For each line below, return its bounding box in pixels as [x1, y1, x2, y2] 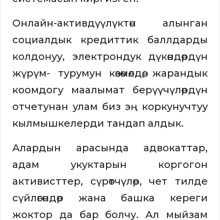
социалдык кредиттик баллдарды [12, 34, 208, 46]
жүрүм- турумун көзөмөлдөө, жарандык [12, 67, 208, 80]
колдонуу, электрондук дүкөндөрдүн [12, 51, 208, 63]
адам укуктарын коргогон [12, 159, 208, 171]
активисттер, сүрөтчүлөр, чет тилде [12, 175, 208, 188]
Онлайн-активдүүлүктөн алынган [12, 17, 208, 29]
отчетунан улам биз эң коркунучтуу [12, 101, 208, 113]
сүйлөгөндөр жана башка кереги [12, 192, 208, 204]
